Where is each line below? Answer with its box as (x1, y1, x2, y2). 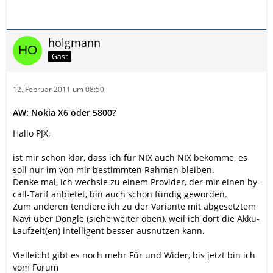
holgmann (48, 35, 101, 50)
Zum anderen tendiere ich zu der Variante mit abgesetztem (13, 200, 256, 212)
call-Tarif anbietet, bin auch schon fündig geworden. (13, 188, 227, 200)
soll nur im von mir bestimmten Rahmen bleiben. (13, 163, 214, 175)
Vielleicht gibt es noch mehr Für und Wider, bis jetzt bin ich (13, 249, 255, 261)
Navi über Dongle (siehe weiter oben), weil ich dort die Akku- (13, 212, 260, 224)
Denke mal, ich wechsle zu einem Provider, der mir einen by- (13, 175, 260, 188)
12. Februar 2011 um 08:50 (13, 83, 104, 94)
